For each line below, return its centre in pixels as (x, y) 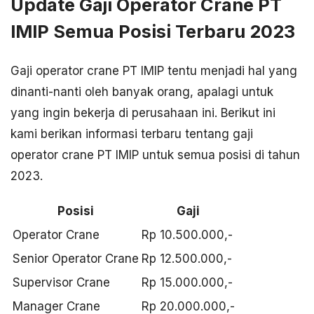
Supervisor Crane (61, 282)
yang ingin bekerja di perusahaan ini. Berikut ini (143, 112)
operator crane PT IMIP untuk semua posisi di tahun (155, 155)
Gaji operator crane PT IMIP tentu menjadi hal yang (154, 70)
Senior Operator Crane (76, 258)
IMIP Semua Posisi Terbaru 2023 (153, 32)
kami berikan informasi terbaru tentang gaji (132, 134)
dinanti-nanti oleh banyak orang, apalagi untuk (142, 91)
